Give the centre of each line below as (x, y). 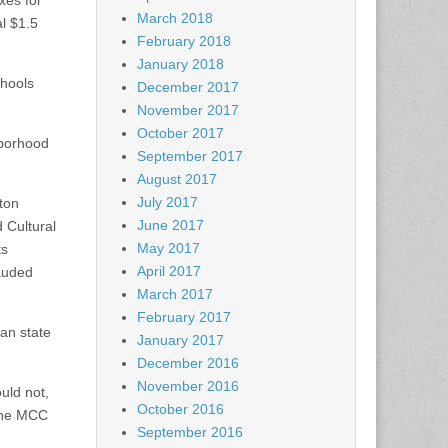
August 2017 (177, 179)
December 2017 (188, 87)
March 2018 (175, 18)
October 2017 (180, 133)
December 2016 (188, 363)
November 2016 (188, 386)
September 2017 (190, 156)
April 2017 (169, 271)
